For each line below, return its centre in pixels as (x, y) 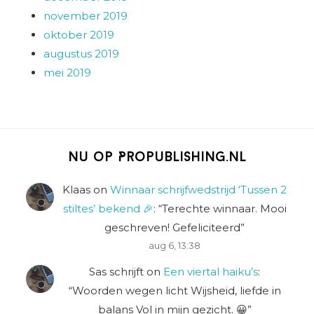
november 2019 (86, 15)
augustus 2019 (82, 53)
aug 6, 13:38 (175, 246)
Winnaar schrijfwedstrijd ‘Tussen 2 (198, 190)
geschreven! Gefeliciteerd (172, 228)
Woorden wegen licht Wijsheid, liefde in (176, 290)
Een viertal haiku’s (211, 271)
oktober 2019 (79, 34)
